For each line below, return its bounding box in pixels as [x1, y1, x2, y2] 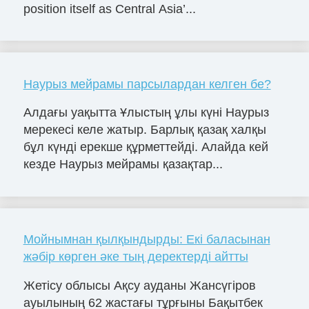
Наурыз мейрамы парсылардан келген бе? [23, 77, 271, 91]
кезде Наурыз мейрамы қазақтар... [23, 157, 223, 172]
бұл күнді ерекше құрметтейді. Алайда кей [23, 140, 268, 154]
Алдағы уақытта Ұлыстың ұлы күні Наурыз [23, 106, 269, 120]
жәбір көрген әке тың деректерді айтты [23, 250, 248, 264]
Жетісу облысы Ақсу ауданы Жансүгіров [23, 279, 256, 293]
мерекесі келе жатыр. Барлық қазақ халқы [23, 123, 266, 137]
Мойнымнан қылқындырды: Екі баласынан [23, 232, 270, 247]
